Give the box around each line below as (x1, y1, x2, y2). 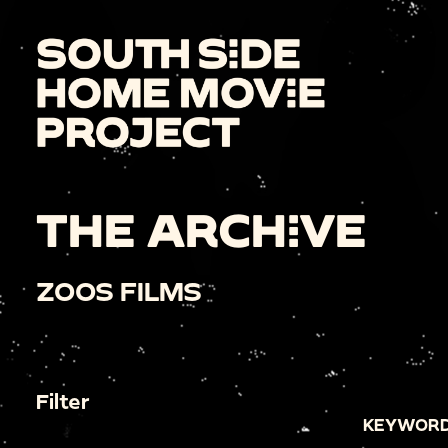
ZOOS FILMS (36, 275, 202, 307)
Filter (36, 388, 89, 413)
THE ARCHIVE (36, 201, 366, 256)
